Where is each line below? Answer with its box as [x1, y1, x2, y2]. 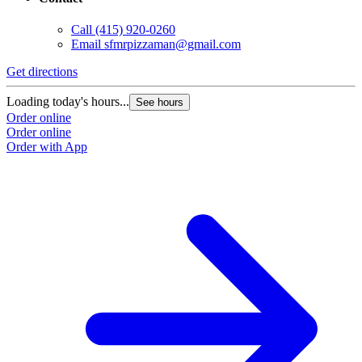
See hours [136, 96, 183, 109]
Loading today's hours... [6, 95, 129, 109]
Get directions [6, 65, 78, 79]
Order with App [6, 140, 87, 154]
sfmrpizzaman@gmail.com [104, 37, 241, 52]
